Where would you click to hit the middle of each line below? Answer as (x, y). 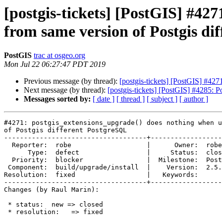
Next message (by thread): (66, 90)
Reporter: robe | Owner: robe (8, 145)
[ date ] (104, 99)
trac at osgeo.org (59, 55)
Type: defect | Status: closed (16, 153)
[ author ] (194, 99)
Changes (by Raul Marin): (52, 190)
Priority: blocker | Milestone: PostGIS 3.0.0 (8, 160)
